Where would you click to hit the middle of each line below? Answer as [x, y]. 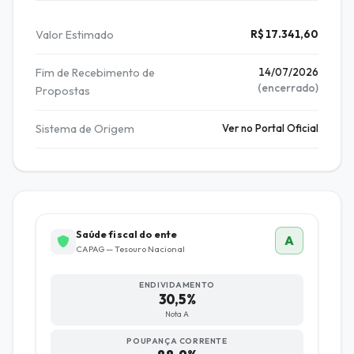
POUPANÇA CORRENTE [177, 341]
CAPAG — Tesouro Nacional [130, 249]
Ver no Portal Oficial [270, 128]
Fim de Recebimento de [95, 73]
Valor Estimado [75, 35]
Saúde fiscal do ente [126, 235]
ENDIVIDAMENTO [177, 285]
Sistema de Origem [85, 129]
